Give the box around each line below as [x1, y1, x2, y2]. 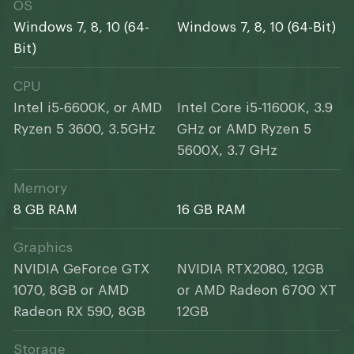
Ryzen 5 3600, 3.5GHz [13, 122, 156, 137]
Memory [13, 182, 67, 196]
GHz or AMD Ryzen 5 [177, 122, 311, 137]
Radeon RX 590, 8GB [13, 305, 145, 319]
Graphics [13, 241, 73, 255]
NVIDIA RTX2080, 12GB [177, 262, 324, 277]
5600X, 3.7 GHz [177, 144, 277, 158]
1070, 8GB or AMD [13, 284, 129, 298]
